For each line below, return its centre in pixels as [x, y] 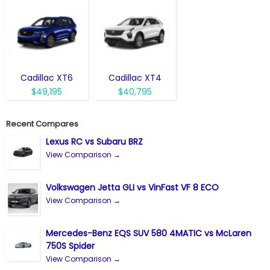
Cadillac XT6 [47, 78]
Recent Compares [42, 124]
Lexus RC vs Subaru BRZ [94, 142]
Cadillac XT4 [135, 78]
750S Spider [70, 246]
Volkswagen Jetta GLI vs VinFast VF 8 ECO [132, 188]
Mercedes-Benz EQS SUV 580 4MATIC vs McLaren [149, 234]
